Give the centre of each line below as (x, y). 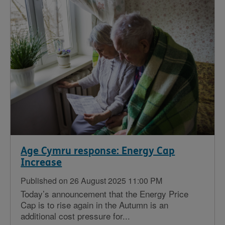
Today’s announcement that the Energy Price (105, 193)
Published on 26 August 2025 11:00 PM (92, 180)
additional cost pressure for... (76, 215)
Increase (41, 162)
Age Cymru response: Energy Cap (98, 151)
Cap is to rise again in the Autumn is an (95, 204)
